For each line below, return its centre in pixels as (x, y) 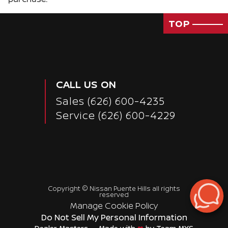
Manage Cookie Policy (114, 205)
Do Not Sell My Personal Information (114, 217)
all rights (165, 188)
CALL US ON (86, 84)
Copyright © (68, 188)
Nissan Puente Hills (120, 188)
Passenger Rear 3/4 (50, 201)
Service (77, 115)
